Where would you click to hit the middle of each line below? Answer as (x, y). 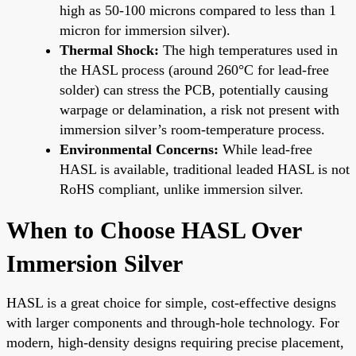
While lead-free (265, 149)
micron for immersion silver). (145, 30)
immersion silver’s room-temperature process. (192, 129)
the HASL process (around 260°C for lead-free (194, 70)
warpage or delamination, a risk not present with (199, 109)
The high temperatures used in (248, 50)
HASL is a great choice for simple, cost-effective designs (171, 302)
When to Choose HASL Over (154, 230)
